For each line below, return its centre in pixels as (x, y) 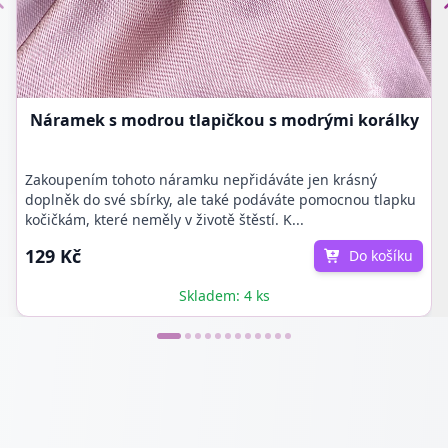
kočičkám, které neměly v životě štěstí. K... (164, 219)
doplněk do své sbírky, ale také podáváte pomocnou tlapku (220, 199)
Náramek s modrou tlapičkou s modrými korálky (224, 120)
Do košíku (381, 255)
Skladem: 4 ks (224, 295)
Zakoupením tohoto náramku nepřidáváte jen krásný (201, 179)
